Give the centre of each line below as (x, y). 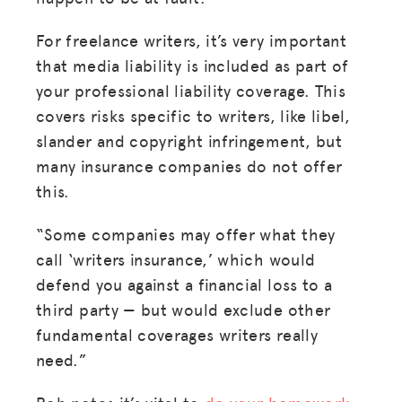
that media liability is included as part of (192, 65)
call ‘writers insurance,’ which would (176, 258)
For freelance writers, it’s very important (192, 39)
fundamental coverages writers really (177, 334)
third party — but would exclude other (184, 309)
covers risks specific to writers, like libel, (193, 115)
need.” (62, 359)
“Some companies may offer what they (186, 233)
